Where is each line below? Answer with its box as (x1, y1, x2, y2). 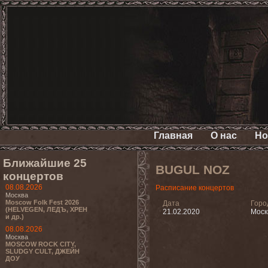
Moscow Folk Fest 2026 (5, 199, 79, 206)
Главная (153, 130, 193, 141)
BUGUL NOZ (156, 163, 230, 177)
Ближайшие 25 (3, 157, 87, 169)
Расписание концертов (156, 184, 234, 192)
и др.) (5, 213, 24, 220)
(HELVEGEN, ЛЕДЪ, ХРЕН (5, 206, 87, 213)
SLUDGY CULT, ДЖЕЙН (5, 248, 80, 255)
